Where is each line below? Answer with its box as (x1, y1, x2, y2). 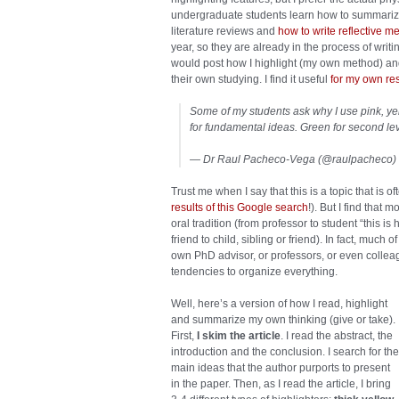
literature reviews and (171, 25, 278, 38)
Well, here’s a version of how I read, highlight (171, 297, 387, 311)
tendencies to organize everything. (171, 265, 338, 279)
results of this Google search (171, 201, 308, 215)
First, (171, 330, 194, 343)
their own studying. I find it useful (171, 73, 330, 86)
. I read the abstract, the (281, 330, 393, 343)
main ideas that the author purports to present (171, 362, 390, 375)
